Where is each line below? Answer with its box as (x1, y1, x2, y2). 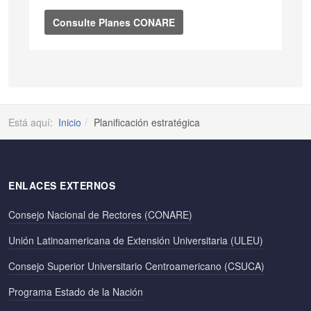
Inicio (58, 115, 81, 129)
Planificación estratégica (94, 115, 200, 129)
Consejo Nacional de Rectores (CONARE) (8, 207, 192, 221)
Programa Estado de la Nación (8, 284, 143, 299)
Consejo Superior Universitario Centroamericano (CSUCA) (8, 258, 264, 273)
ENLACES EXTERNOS (8, 178, 115, 192)
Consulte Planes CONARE (53, 15, 175, 29)
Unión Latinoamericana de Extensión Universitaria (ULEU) (8, 233, 263, 247)
